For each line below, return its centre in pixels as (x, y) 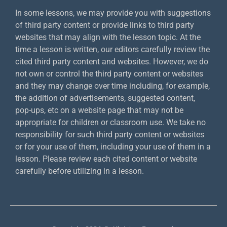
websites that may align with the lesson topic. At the (108, 37)
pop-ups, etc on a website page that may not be (99, 110)
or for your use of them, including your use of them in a (113, 147)
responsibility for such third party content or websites (110, 135)
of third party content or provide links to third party (105, 25)
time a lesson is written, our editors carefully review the (112, 50)
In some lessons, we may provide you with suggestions (113, 13)
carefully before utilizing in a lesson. (80, 171)
